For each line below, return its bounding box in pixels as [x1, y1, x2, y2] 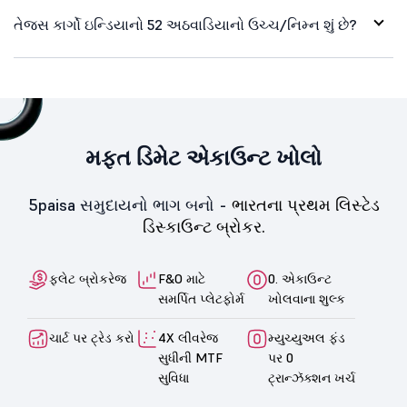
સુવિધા [158, 370, 190, 386]
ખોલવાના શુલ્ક [267, 291, 345, 307]
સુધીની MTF [158, 350, 223, 366]
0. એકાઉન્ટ [267, 271, 332, 287]
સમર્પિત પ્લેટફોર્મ [158, 291, 245, 307]
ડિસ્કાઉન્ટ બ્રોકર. [142, 216, 265, 237]
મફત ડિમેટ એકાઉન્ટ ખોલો [85, 144, 322, 172]
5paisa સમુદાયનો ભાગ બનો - [27, 194, 232, 215]
